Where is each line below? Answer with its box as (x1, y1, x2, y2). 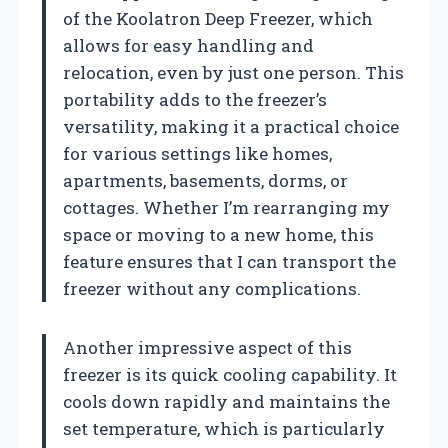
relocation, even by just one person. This (63, 60, 404, 84)
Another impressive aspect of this (63, 335, 352, 359)
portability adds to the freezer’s (63, 87, 327, 111)
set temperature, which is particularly (63, 416, 385, 440)
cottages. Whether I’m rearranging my (63, 195, 390, 219)
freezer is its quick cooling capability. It (63, 362, 397, 386)
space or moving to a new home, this (63, 222, 374, 246)
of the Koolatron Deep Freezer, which (63, 6, 373, 30)
